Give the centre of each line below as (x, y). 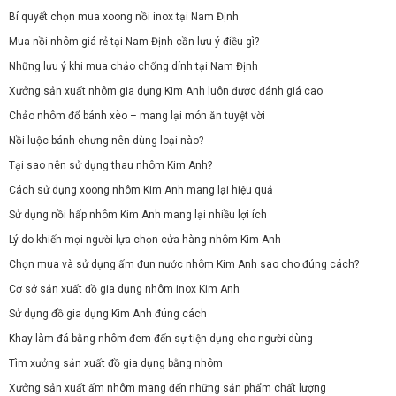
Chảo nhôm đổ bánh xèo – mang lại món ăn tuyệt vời (137, 116)
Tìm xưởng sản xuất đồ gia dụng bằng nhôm (116, 364)
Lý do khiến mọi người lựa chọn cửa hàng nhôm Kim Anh (145, 240)
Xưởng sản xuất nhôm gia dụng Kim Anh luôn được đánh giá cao (166, 91)
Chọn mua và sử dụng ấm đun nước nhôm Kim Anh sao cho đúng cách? (184, 265)
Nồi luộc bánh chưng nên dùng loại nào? (106, 141)
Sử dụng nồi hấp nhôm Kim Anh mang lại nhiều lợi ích (138, 215)
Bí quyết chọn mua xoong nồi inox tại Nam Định (124, 17)
